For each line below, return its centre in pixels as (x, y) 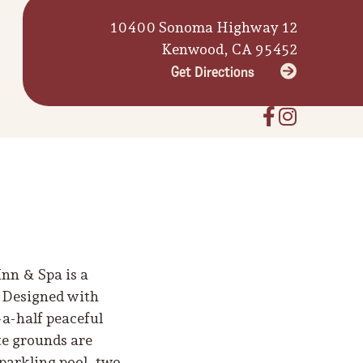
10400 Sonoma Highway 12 (204, 28)
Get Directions (213, 72)
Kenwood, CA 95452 (230, 49)
